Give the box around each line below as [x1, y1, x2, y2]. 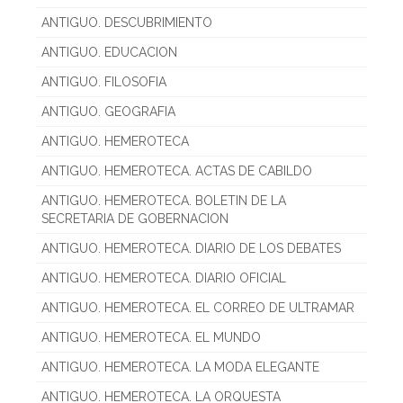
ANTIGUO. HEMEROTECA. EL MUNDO [41, 329, 261, 345]
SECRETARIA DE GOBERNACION [41, 210, 228, 226]
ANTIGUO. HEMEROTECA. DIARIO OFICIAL [41, 270, 286, 285]
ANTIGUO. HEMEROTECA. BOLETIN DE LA [41, 193, 286, 208]
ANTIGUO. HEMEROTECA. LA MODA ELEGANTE [41, 359, 319, 374]
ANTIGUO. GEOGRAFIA [41, 103, 175, 119]
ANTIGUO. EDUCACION [41, 44, 177, 59]
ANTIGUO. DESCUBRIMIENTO [41, 14, 212, 30]
